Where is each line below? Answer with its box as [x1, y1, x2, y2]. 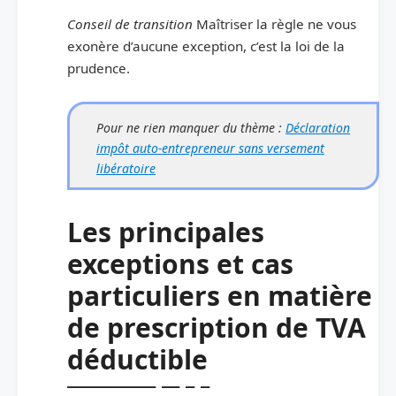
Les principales [67, 214, 264, 251]
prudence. [67, 59, 130, 78]
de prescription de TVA [67, 309, 366, 346]
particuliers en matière [67, 278, 372, 315]
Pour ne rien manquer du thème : [96, 119, 286, 137]
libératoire [96, 160, 156, 178]
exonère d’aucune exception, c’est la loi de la [67, 37, 345, 56]
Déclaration [286, 119, 350, 137]
